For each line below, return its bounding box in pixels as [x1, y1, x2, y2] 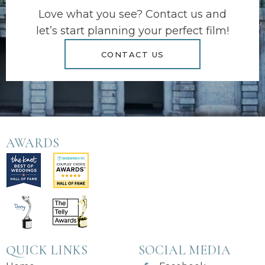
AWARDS [6, 135, 59, 151]
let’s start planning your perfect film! [36, 24, 229, 38]
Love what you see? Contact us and [38, 8, 227, 21]
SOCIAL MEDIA [138, 243, 231, 258]
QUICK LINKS [6, 243, 88, 258]
